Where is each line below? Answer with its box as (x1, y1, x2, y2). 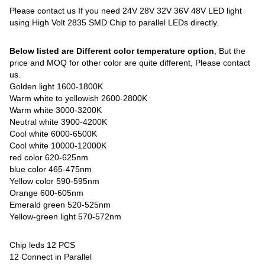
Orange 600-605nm (9, 188, 84, 198)
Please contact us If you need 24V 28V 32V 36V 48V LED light (9, 5, 243, 15)
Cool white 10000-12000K (9, 140, 107, 150)
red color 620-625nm (9, 152, 89, 162)
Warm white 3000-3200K (9, 105, 102, 115)
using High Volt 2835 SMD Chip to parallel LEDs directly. (9, 17, 219, 27)
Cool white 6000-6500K (9, 128, 98, 138)
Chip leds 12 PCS (9, 240, 76, 250)
